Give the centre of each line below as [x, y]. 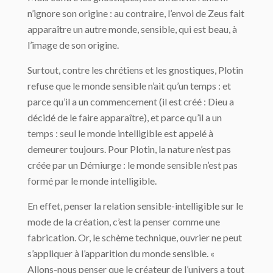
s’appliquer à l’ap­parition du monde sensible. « [121, 253]
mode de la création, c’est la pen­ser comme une [124, 222]
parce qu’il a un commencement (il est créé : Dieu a [131, 102]
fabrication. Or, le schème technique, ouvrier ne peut [135, 238]
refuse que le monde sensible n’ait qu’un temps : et [129, 86]
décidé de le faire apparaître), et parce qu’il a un [125, 118]
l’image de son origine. [73, 45]
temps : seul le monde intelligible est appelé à [120, 133]
